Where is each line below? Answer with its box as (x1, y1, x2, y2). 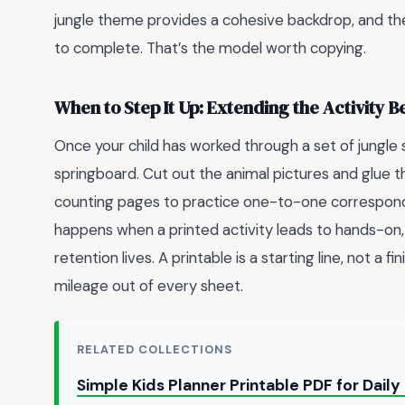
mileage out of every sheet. (54, 275, 243, 296)
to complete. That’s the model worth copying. (54, 37, 366, 58)
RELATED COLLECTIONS (77, 342, 233, 358)
